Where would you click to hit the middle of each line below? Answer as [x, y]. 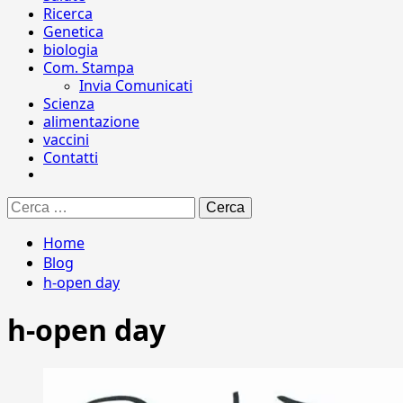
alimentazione [91, 121]
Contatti [71, 157]
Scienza [69, 103]
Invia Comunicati [136, 85]
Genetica [73, 31]
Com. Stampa [89, 67]
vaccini [66, 139]
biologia [71, 49]
